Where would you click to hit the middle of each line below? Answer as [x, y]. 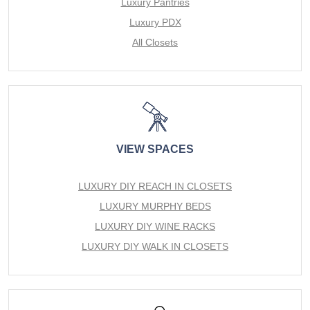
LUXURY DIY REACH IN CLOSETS [155, 186]
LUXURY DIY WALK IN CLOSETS [155, 246]
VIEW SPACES [155, 149]
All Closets [155, 42]
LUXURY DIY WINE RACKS [155, 226]
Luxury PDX [155, 22]
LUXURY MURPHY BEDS [155, 206]
